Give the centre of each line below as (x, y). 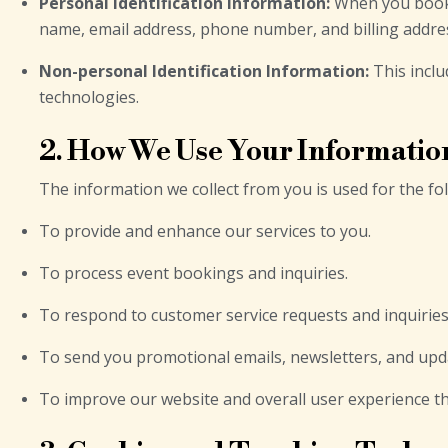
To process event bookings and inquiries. (193, 273)
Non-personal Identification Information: (204, 71)
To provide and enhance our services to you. (205, 231)
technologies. (89, 97)
